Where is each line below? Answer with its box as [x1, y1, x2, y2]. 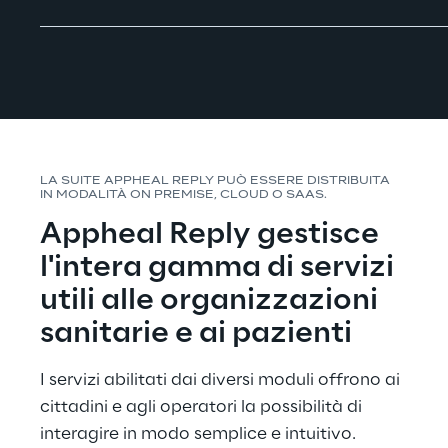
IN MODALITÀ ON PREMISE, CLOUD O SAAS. [40, 190, 327, 202]
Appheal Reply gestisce [40, 219, 385, 252]
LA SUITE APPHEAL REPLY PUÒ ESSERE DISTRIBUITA [40, 176, 393, 188]
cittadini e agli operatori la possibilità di [40, 398, 366, 417]
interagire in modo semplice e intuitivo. [40, 425, 356, 444]
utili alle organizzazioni [40, 285, 384, 318]
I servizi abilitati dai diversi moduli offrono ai [40, 371, 404, 390]
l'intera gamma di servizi [40, 252, 400, 285]
